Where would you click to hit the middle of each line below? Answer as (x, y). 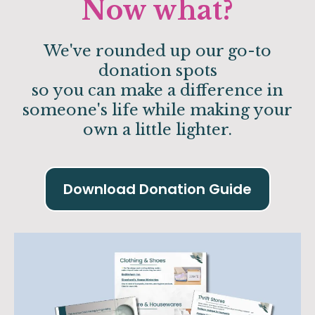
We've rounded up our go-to (157, 51)
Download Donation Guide (157, 189)
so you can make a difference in (157, 91)
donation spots (157, 71)
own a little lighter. (157, 130)
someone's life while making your (157, 110)
